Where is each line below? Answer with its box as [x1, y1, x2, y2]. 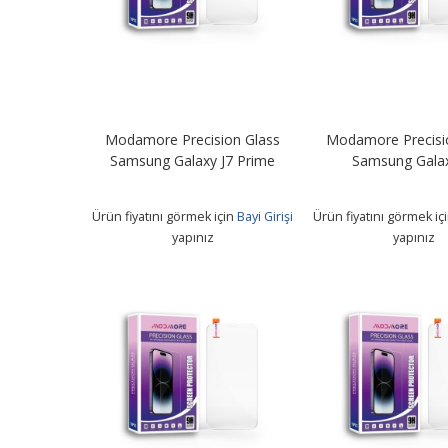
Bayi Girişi [237, 207, 294, 225]
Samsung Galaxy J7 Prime [110, 150, 276, 170]
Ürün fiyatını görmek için [92, 207, 238, 225]
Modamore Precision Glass [105, 129, 281, 149]
